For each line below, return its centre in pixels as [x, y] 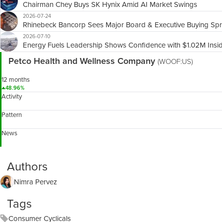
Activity [12, 96]
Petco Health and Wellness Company [83, 61]
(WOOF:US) [175, 61]
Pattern [12, 115]
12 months [16, 80]
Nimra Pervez [35, 182]
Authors [27, 166]
